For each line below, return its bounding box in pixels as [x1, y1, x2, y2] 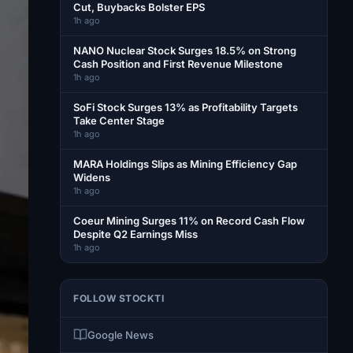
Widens [73, 171, 110, 184]
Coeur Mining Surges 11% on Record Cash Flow [73, 214, 305, 227]
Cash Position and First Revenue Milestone [73, 58, 283, 70]
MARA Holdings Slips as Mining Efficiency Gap [73, 158, 297, 170]
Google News [87, 329, 154, 341]
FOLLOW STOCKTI [73, 292, 164, 304]
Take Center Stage [73, 114, 165, 127]
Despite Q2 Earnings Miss [73, 228, 198, 240]
